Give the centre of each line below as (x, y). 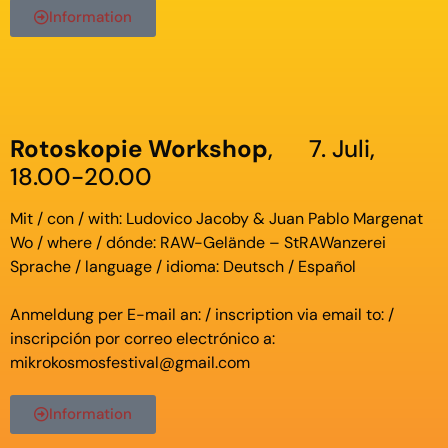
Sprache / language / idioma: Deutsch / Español (183, 266)
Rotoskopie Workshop (139, 148)
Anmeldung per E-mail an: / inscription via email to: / (202, 314)
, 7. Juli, (321, 148)
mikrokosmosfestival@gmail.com (130, 362)
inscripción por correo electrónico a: (142, 338)
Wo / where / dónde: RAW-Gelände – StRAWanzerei (198, 242)
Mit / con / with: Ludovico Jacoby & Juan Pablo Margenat (216, 218)
